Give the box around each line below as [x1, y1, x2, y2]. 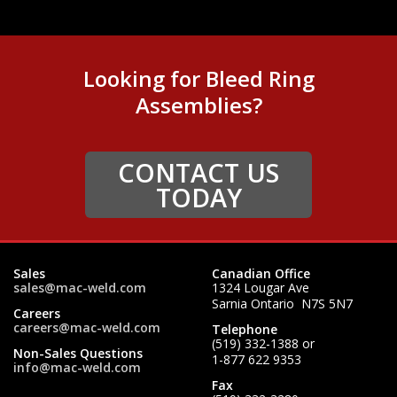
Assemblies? [135, 90, 262, 121]
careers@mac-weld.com [13, 318, 160, 336]
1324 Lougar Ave [212, 278, 309, 296]
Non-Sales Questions [13, 344, 143, 362]
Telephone [212, 320, 277, 338]
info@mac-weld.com [13, 358, 141, 376]
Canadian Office [212, 264, 310, 282]
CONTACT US [118, 154, 279, 190]
